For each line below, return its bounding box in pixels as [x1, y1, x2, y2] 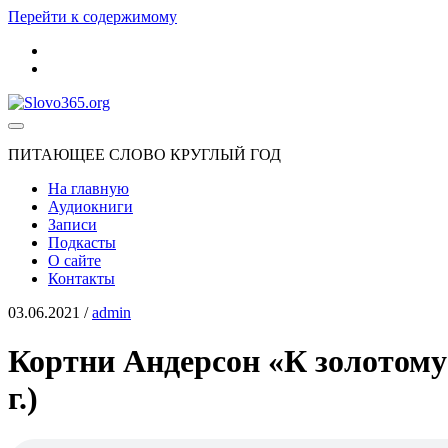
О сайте [48, 252, 101, 269]
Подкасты [48, 234, 116, 251]
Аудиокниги [48, 198, 133, 215]
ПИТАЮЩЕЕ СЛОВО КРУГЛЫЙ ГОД [8, 146, 281, 163]
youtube [47, 41, 98, 58]
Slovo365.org [7, 93, 93, 110]
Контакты [48, 270, 115, 287]
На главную [48, 180, 129, 197]
